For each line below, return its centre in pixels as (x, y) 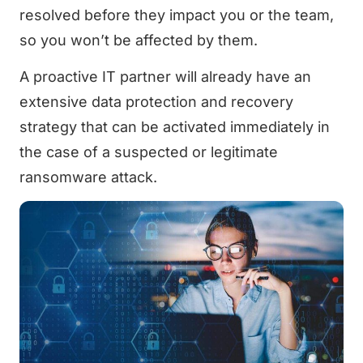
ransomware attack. (88, 177)
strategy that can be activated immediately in (175, 127)
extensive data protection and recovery (156, 102)
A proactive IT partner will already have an (165, 77)
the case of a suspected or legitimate (149, 152)
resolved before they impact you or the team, (177, 15)
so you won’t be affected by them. (139, 40)
